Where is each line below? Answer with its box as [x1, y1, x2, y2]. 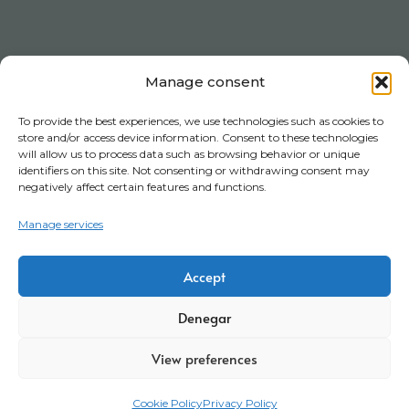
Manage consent [144, 73, 265, 90]
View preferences [152, 348, 257, 368]
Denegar [178, 307, 231, 327]
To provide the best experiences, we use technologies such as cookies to [18, 114, 383, 128]
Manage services [18, 217, 103, 231]
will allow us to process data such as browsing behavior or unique [18, 147, 360, 161]
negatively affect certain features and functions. [18, 180, 267, 194]
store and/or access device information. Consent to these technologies [18, 131, 378, 144]
